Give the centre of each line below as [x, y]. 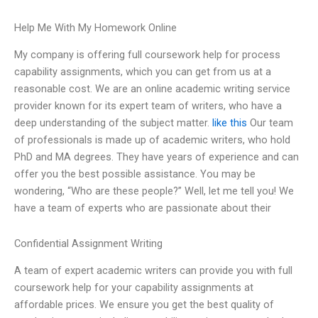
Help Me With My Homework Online [95, 28]
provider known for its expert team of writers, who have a [148, 106]
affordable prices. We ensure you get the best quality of [144, 305]
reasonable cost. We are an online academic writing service [152, 89]
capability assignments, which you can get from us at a [143, 72]
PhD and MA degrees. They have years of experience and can [157, 157]
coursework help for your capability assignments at [134, 288]
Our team [270, 123]
